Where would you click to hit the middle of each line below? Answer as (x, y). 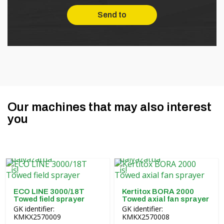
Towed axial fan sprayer (166, 199)
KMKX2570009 (37, 217)
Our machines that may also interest (109, 107)
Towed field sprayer (49, 199)
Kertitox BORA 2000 (158, 191)
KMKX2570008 (146, 217)
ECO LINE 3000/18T (49, 191)
